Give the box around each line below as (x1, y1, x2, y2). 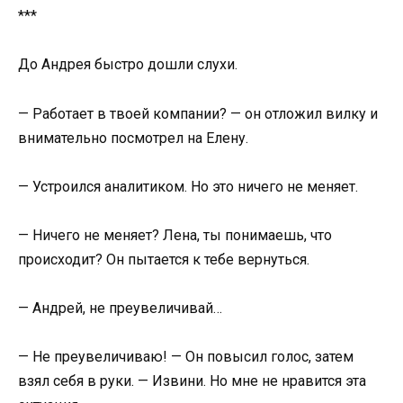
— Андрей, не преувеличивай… (18, 300, 222, 318)
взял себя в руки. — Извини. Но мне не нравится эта (18, 372, 366, 390)
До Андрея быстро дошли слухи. (18, 56, 237, 74)
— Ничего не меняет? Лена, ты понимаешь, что (18, 226, 332, 244)
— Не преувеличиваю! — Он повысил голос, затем (18, 348, 354, 366)
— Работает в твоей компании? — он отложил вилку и (18, 104, 378, 122)
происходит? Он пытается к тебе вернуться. (18, 250, 309, 268)
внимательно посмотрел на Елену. (18, 129, 248, 147)
